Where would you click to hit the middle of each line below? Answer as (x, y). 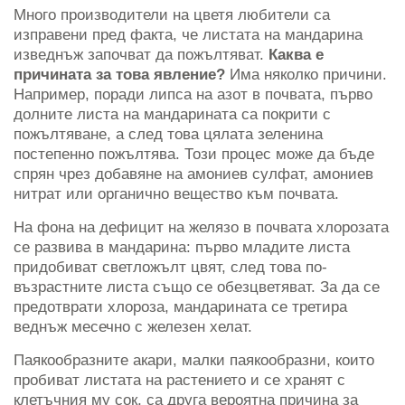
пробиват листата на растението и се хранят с (179, 381)
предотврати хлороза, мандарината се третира (180, 307)
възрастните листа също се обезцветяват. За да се (197, 287)
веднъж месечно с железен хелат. (133, 327)
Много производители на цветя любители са (172, 15)
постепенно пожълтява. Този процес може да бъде (194, 155)
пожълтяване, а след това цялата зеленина (168, 135)
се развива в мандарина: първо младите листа (182, 248)
